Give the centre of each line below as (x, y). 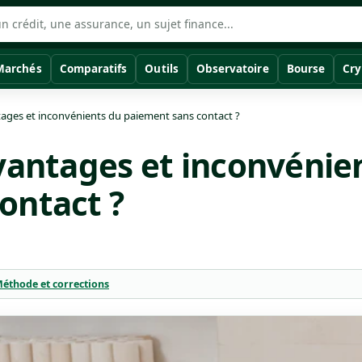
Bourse (305, 69)
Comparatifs (93, 69)
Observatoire (232, 69)
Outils (162, 69)
